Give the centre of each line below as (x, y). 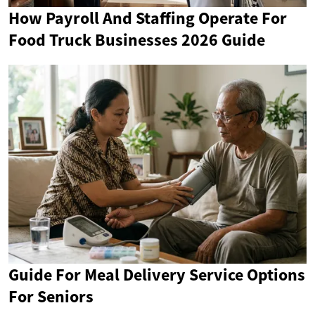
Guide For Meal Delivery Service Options (157, 274)
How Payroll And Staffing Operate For (148, 18)
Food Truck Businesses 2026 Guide (137, 40)
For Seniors (51, 296)
